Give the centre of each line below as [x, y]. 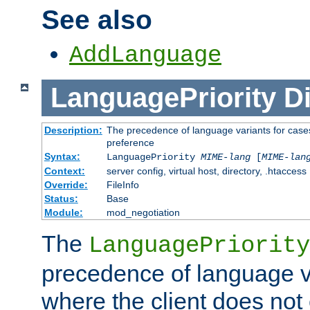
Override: [66, 184]
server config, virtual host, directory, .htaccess [206, 171]
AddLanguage [145, 56]
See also [97, 19]
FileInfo [122, 184]
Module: [63, 212]
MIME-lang [225, 157]
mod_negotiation [143, 212]
